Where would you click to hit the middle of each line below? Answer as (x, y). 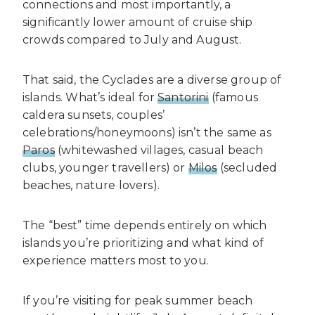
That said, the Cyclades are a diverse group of (152, 80)
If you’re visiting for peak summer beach (138, 301)
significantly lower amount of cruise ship (138, 22)
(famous (233, 98)
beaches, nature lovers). (91, 186)
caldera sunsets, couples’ (94, 115)
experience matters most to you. (116, 261)
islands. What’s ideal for (90, 98)
